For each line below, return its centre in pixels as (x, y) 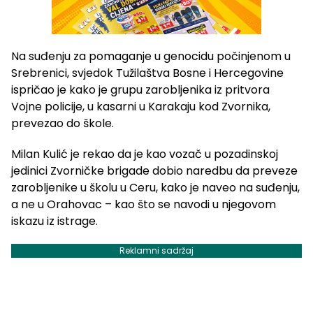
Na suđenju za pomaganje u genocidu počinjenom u (151, 57)
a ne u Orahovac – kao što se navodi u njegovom (144, 205)
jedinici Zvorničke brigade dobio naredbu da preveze (154, 171)
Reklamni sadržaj (156, 251)
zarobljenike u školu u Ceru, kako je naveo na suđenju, (155, 188)
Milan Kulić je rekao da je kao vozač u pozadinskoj (145, 154)
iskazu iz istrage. (54, 221)
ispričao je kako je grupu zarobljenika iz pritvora (140, 90)
